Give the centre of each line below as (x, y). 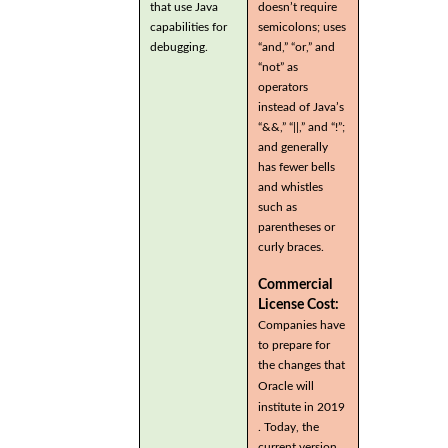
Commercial (295, 284)
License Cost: (298, 305)
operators (283, 86)
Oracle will (286, 386)
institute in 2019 (301, 407)
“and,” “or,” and (296, 46)
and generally (293, 146)
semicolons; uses (302, 26)
